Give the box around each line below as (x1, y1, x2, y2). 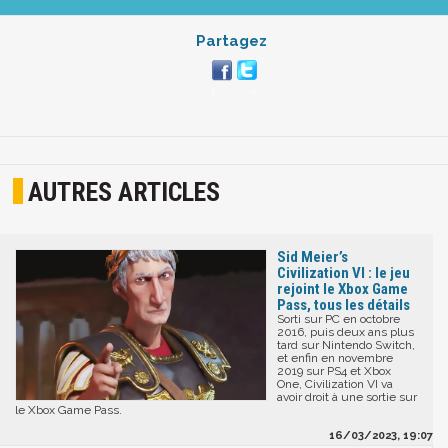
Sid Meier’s (277, 248, 348, 267)
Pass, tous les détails (277, 296, 410, 315)
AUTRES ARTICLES (28, 176, 221, 207)
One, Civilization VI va (277, 377, 393, 392)
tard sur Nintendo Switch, (277, 338, 415, 353)
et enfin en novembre (277, 351, 393, 366)
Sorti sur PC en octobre (277, 312, 400, 327)
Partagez (196, 31, 267, 50)
